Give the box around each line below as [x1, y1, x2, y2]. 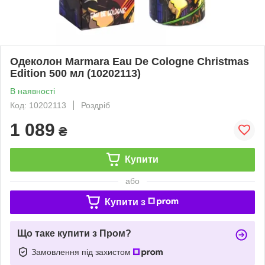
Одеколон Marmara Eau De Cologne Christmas [10, 55, 249, 67]
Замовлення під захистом [31, 247, 133, 257]
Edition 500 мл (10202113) [10, 67, 141, 79]
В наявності [10, 86, 55, 96]
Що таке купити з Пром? [17, 228, 131, 238]
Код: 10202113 [10, 100, 66, 110]
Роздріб [81, 100, 110, 110]
